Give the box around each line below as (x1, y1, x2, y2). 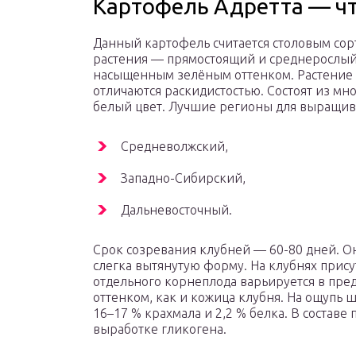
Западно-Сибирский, (121, 171, 246, 186)
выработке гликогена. (93, 322, 226, 337)
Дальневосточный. (121, 203, 232, 218)
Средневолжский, (121, 139, 228, 154)
